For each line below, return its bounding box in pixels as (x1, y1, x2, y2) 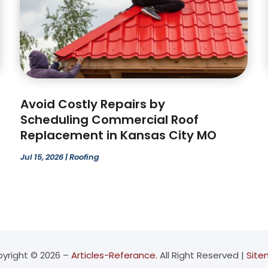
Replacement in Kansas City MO (20, 127, 217, 144)
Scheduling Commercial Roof (20, 111, 199, 129)
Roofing (69, 151, 100, 163)
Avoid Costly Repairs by (20, 96, 166, 113)
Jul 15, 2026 (20, 151, 64, 163)
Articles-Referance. (71, 249, 157, 262)
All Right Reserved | (157, 249, 246, 262)
